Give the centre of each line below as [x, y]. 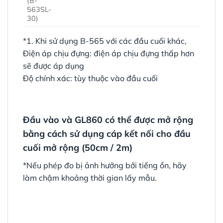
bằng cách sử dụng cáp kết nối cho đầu [107, 133]
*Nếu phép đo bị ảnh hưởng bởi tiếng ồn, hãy [105, 165]
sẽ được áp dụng [54, 65]
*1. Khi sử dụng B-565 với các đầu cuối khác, [105, 41]
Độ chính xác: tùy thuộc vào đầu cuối [90, 78]
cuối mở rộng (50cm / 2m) [78, 147]
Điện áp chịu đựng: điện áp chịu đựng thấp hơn [109, 53]
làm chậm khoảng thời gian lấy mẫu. [90, 177]
